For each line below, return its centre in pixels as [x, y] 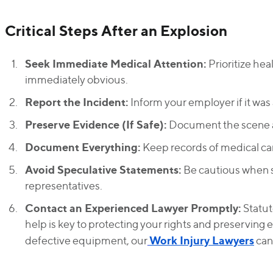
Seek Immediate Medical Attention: [115, 63]
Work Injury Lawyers [201, 240]
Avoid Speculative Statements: [103, 169]
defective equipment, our [86, 240]
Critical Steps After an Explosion [116, 30]
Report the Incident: [76, 102]
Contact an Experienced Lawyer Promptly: [133, 208]
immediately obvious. [76, 80]
